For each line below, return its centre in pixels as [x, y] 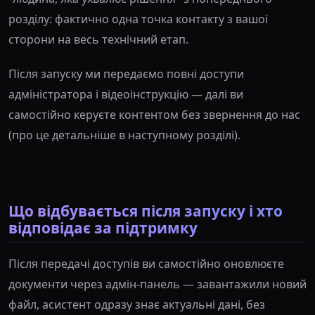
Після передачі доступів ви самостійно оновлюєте [146, 263]
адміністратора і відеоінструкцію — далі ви [126, 94]
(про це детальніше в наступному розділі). [124, 135]
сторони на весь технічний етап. [98, 39]
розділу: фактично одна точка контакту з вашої [138, 19]
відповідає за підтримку [103, 227]
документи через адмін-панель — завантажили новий [157, 284]
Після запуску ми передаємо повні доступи [126, 73]
